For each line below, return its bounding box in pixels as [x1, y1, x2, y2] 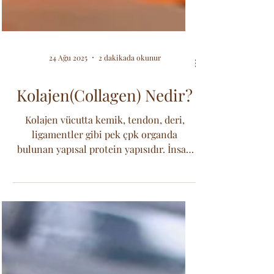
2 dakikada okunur [98, 83, 161, 93]
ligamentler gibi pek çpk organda [32, 158, 177, 171]
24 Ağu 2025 [48, 83, 87, 93]
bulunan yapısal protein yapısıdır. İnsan [17, 173, 192, 186]
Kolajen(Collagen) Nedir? [17, 115, 193, 136]
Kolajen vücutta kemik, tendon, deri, [24, 144, 185, 157]
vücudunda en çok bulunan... [41, 188, 168, 201]
